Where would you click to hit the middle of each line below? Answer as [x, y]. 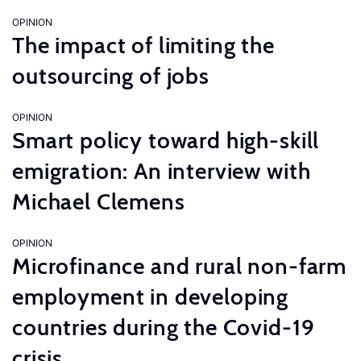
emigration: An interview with [162, 171]
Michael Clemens [99, 201]
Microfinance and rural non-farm [180, 266]
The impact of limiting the [143, 45]
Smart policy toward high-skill [166, 140]
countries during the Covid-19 [164, 327]
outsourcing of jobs [111, 76]
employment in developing [151, 297]
